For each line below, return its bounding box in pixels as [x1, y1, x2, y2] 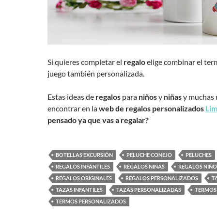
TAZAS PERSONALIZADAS [116, 186, 181, 193]
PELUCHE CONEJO [126, 151, 172, 158]
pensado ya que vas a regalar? [47, 115, 149, 124]
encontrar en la [47, 103, 99, 113]
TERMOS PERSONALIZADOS [56, 198, 126, 204]
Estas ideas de [47, 92, 95, 101]
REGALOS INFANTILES [56, 163, 110, 170]
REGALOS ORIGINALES [56, 174, 112, 181]
